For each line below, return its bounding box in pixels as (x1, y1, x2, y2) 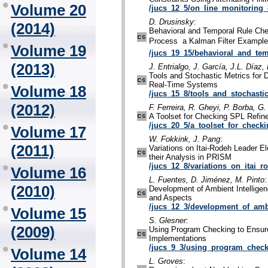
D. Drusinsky (149, 17, 194, 27)
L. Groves (149, 257, 183, 266)
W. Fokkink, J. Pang (149, 135, 220, 144)
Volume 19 (11, 42, 86, 60)
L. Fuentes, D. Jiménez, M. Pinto (149, 175, 264, 185)
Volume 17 (11, 123, 86, 141)
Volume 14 (11, 245, 86, 263)
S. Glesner (149, 216, 186, 226)
